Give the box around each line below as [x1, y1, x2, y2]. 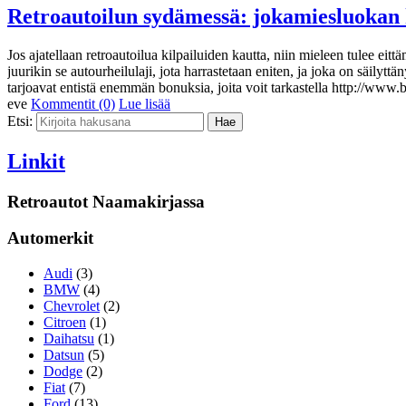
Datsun [43, 346, 84, 362]
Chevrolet [43, 297, 100, 314]
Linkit [7, 149, 65, 173]
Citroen [43, 314, 86, 330]
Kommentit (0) [31, 95, 115, 111]
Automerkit [7, 228, 93, 248]
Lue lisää [119, 95, 170, 111]
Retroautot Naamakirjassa [7, 191, 205, 211]
